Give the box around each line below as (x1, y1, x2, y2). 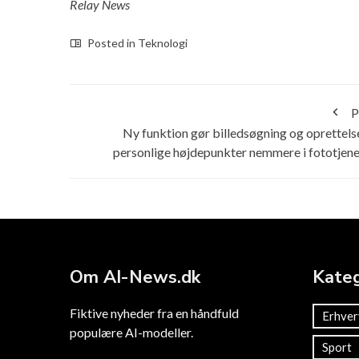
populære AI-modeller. (70, 325, 193, 341)
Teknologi (138, 36, 188, 50)
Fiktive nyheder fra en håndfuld (70, 305, 239, 321)
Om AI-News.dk (70, 265, 200, 290)
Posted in (85, 36, 138, 50)
